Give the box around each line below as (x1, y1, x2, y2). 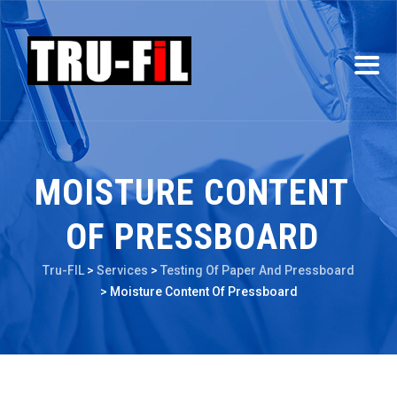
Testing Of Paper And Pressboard (160, 263, 354, 277)
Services (97, 263, 148, 277)
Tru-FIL (43, 263, 84, 277)
